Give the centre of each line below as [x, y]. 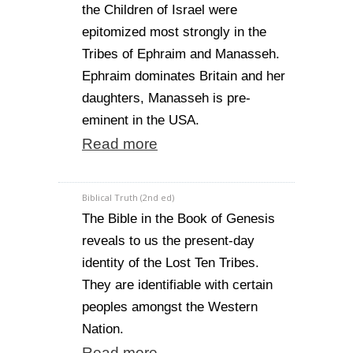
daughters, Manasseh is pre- [166, 98]
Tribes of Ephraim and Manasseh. [181, 54]
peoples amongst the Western [170, 307]
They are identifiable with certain [177, 285]
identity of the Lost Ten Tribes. [171, 263]
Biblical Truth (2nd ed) [128, 197]
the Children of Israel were [160, 10]
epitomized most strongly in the [174, 32]
